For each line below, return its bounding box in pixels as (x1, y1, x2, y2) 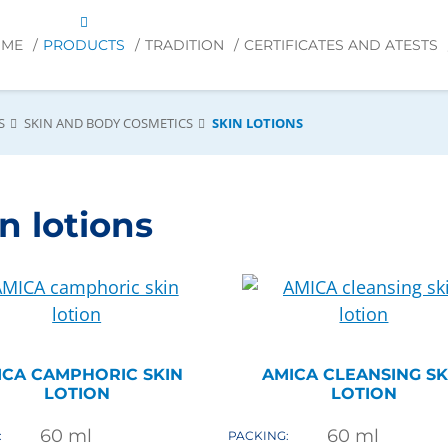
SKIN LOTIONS (212, 114, 303, 132)
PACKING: (228, 428, 290, 444)
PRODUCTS (43, 37, 125, 53)
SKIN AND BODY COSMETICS (24, 114, 193, 132)
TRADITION (145, 37, 224, 53)
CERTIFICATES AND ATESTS (244, 37, 438, 53)
